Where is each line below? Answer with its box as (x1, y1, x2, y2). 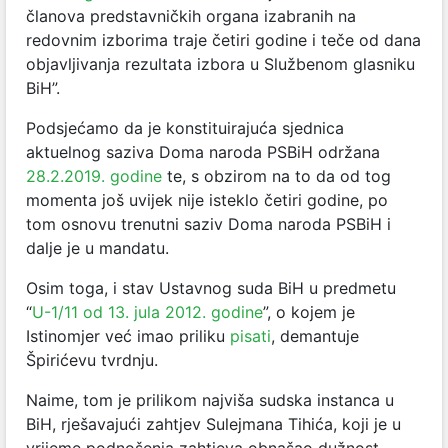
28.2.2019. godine (26, 165, 162, 186)
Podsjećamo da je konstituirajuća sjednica (26, 117, 344, 138)
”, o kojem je (263, 301, 355, 322)
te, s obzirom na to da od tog (162, 165, 391, 186)
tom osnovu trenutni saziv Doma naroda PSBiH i (26, 213, 391, 234)
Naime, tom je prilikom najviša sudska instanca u (26, 389, 394, 410)
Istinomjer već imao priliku (26, 325, 230, 346)
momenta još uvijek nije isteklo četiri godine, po (26, 189, 388, 210)
